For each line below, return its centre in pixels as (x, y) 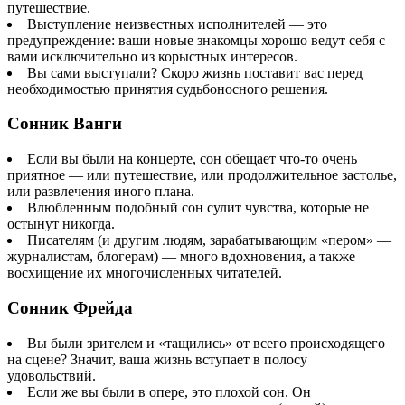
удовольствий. (52, 375)
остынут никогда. (61, 224)
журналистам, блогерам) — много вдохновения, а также (181, 257)
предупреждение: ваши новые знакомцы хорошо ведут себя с (196, 40)
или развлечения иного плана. (101, 192)
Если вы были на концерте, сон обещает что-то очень (192, 159)
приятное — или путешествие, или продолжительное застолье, (202, 175)
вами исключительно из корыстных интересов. (152, 56)
